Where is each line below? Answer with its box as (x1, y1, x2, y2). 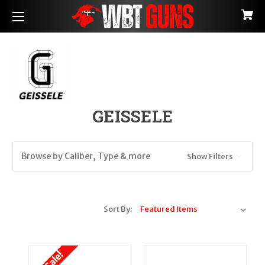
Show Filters (186, 151, 234, 161)
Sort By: (104, 204, 132, 214)
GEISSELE (92, 105, 173, 127)
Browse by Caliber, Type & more (21, 151, 150, 161)
